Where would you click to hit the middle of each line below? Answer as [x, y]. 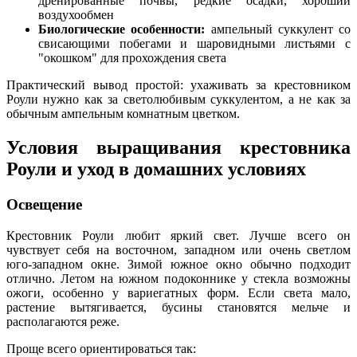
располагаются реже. [65, 321]
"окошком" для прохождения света [132, 58]
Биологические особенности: [122, 29]
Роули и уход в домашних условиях [156, 169]
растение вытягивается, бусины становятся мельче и [178, 307]
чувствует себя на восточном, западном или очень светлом [178, 249]
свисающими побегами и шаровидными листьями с [194, 44]
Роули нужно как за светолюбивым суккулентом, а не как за [178, 100]
